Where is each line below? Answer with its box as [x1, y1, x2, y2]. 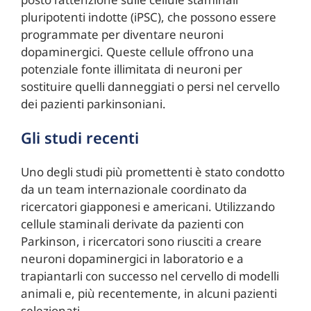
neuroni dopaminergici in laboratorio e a [20, 251, 244, 267]
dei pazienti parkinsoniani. [20, 96, 166, 112]
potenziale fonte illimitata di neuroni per [20, 61, 242, 78]
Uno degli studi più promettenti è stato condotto [20, 164, 285, 180]
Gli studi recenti [20, 127, 139, 149]
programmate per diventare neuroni [20, 26, 224, 43]
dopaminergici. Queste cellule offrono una [20, 44, 254, 60]
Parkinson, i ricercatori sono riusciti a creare [20, 233, 262, 250]
